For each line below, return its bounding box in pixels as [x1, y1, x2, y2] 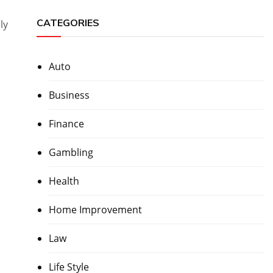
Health [48, 174, 79, 188]
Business [48, 88, 90, 102]
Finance [48, 116, 84, 130]
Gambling [48, 145, 93, 159]
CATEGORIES [36, 16, 99, 29]
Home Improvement [48, 202, 142, 216]
